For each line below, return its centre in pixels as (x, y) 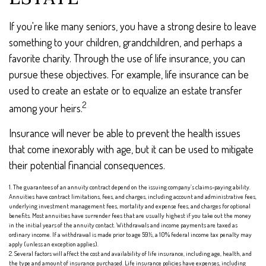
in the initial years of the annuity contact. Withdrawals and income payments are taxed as (123, 225)
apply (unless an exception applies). (54, 244)
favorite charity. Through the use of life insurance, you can (127, 58)
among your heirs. (46, 108)
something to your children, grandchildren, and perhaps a (126, 42)
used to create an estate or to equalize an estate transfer (126, 90)
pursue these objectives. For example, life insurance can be (129, 74)
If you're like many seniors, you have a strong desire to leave (133, 26)
